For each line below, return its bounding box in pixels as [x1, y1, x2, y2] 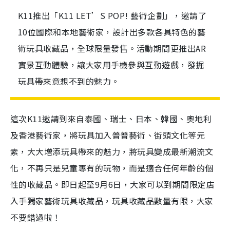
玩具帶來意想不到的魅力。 [18, 75, 120, 87]
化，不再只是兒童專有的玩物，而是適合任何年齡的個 [10, 162, 214, 174]
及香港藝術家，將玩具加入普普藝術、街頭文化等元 [10, 129, 205, 141]
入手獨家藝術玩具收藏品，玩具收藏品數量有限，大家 [10, 195, 214, 207]
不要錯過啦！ [10, 211, 61, 223]
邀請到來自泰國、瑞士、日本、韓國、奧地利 [42, 112, 212, 125]
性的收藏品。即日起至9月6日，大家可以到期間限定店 [10, 178, 215, 190]
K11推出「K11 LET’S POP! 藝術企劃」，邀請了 [18, 9, 207, 22]
